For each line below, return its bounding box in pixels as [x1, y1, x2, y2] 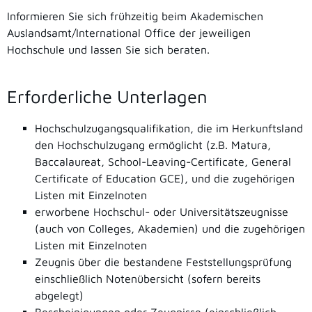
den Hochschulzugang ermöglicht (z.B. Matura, [35, 139, 271, 151]
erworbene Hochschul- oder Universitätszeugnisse [35, 205, 288, 218]
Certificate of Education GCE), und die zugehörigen [35, 172, 295, 185]
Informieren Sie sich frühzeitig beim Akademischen [7, 9, 263, 22]
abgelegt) [35, 289, 84, 302]
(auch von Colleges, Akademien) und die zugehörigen [35, 222, 305, 235]
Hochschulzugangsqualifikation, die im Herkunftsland [35, 122, 303, 134]
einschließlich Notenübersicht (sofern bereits [35, 272, 260, 285]
